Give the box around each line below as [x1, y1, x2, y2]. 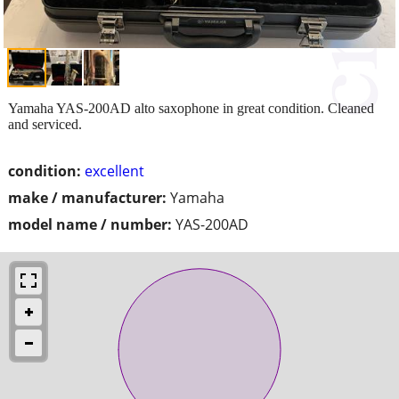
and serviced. [8, 116, 82, 132]
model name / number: [8, 214, 172, 234]
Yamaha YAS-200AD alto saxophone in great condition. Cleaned [8, 100, 374, 116]
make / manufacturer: [8, 187, 167, 208]
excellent [85, 160, 144, 181]
